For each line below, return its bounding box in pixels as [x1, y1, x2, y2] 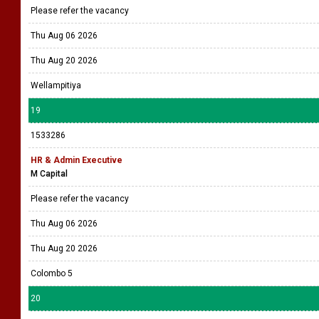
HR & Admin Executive [31, 155, 122, 165]
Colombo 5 [31, 268, 73, 278]
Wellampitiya [31, 80, 81, 90]
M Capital [31, 169, 68, 179]
